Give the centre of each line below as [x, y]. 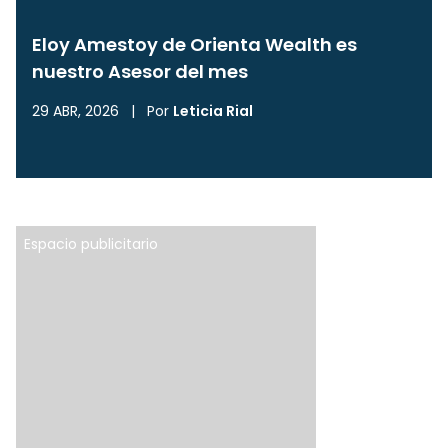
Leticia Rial [213, 111]
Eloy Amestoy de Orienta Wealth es [194, 45]
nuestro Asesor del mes [140, 72]
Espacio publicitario [91, 244]
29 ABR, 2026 [75, 111]
